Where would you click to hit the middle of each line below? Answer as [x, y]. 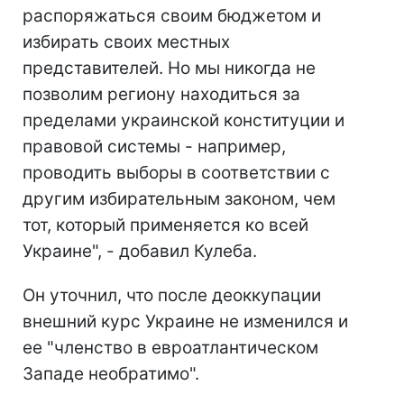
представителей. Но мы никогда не [169, 69]
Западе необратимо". [111, 374]
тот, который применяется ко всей [165, 225]
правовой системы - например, [154, 147]
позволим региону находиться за [161, 95]
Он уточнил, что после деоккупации [172, 296]
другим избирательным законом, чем [179, 199]
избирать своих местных [126, 42]
